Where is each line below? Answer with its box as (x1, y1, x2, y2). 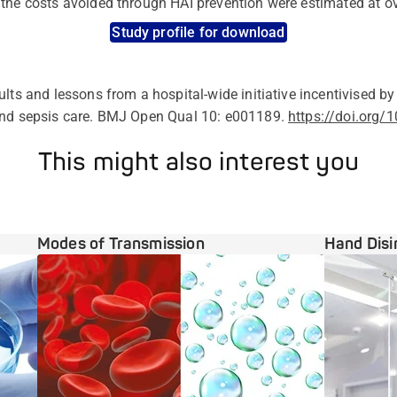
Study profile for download (112, 24, 285, 42)
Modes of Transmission (36, 233, 205, 254)
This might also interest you (37, 147, 359, 179)
